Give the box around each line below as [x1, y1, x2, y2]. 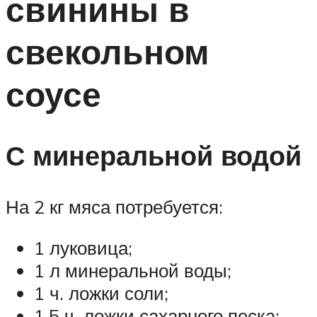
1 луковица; [34, 236, 132, 259]
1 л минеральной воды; [34, 258, 231, 282]
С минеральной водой [6, 138, 301, 173]
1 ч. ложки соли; [34, 281, 168, 304]
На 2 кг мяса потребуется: [6, 195, 223, 218]
